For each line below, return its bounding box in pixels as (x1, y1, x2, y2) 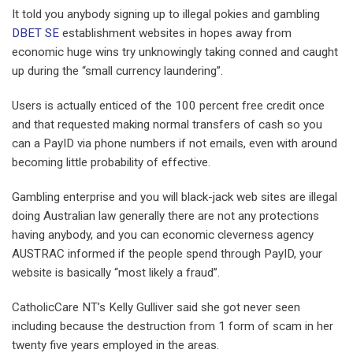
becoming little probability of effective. (12, 155, 210, 170)
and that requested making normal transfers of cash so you (12, 117, 322, 132)
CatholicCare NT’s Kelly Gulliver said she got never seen (12, 299, 300, 314)
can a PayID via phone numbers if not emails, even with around (12, 136, 337, 151)
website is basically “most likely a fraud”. (12, 265, 220, 280)
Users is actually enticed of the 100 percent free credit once (12, 98, 325, 113)
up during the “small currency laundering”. (12, 64, 223, 79)
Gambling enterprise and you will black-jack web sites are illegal (12, 189, 337, 204)
